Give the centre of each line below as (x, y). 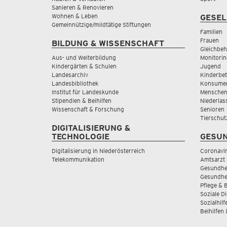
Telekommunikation (78, 159)
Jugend (210, 66)
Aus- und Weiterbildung (84, 58)
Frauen (209, 40)
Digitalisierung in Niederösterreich (98, 151)
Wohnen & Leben (75, 16)
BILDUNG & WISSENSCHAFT (108, 43)
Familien (211, 32)
